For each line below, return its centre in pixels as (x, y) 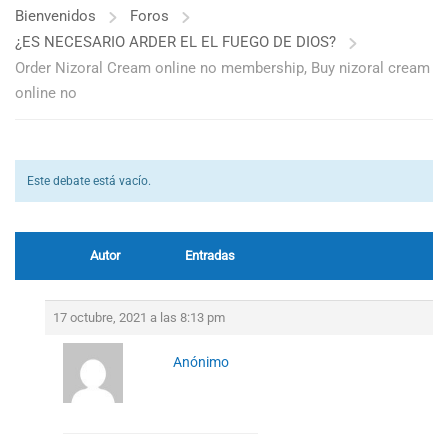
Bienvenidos (55, 16)
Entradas (210, 255)
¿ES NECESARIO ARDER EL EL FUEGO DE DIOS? (175, 42)
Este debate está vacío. (89, 181)
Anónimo (200, 362)
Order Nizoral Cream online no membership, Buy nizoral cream (222, 68)
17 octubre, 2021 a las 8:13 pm (139, 317)
